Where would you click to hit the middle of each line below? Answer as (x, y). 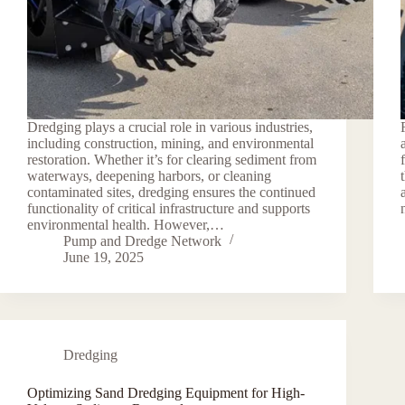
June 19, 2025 (104, 257)
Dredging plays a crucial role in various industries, (170, 127)
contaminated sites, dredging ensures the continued (171, 192)
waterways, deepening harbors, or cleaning (149, 175)
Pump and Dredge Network (142, 240)
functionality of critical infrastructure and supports (169, 208)
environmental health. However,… (126, 224)
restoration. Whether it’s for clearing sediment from (172, 159)
